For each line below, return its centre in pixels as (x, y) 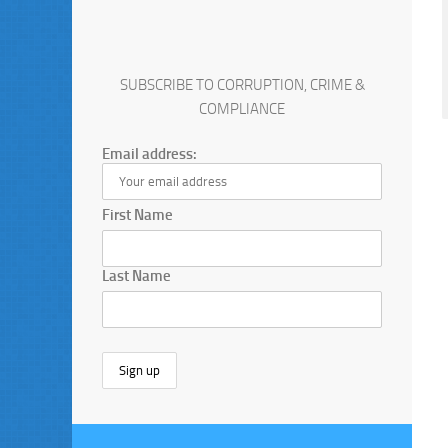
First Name (137, 214)
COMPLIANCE (242, 108)
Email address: (149, 153)
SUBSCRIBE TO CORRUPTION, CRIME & (242, 84)
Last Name (136, 275)
